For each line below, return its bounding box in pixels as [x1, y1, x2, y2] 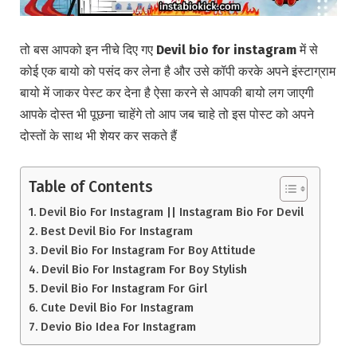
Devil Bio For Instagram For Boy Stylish [41, 262, 247, 277]
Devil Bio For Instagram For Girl [40, 281, 207, 296]
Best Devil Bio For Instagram [40, 224, 193, 239]
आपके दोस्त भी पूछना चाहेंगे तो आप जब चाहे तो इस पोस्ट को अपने [20, 107, 314, 123]
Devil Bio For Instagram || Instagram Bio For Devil [38, 205, 304, 220]
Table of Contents [29, 178, 153, 197]
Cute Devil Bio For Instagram [40, 300, 194, 316]
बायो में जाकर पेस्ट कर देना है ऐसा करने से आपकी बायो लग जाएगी [20, 85, 314, 101]
